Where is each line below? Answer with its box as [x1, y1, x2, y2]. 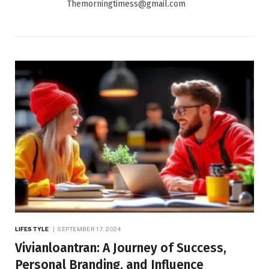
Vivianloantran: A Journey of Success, [15, 240, 226, 256]
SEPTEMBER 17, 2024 [57, 225, 121, 232]
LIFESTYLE [15, 225, 49, 232]
